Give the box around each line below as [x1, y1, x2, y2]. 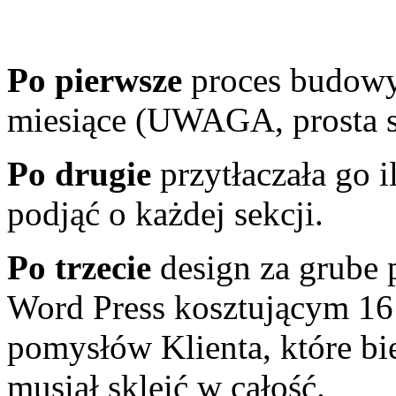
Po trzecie [7, 248, 151, 287]
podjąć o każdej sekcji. [7, 194, 324, 233]
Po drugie [7, 155, 151, 194]
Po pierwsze [7, 61, 182, 100]
